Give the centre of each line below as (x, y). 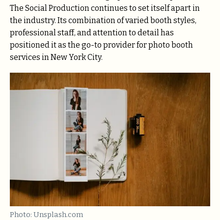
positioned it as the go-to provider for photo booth (101, 45)
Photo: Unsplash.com (46, 214)
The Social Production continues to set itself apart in (105, 8)
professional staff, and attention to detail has (92, 32)
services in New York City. (56, 57)
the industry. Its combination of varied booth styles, (103, 20)
